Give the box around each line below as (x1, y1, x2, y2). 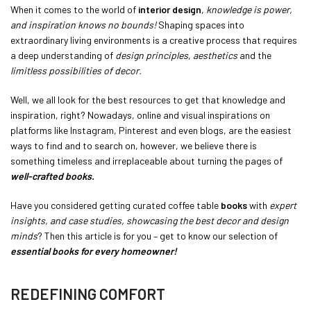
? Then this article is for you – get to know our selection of (37, 230, 278, 242)
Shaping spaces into (156, 19, 244, 31)
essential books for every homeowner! (10, 245, 177, 257)
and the (237, 49, 271, 61)
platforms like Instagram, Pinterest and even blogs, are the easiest (10, 124, 292, 136)
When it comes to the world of (10, 3, 138, 15)
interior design (138, 3, 201, 15)
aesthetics (193, 49, 237, 61)
